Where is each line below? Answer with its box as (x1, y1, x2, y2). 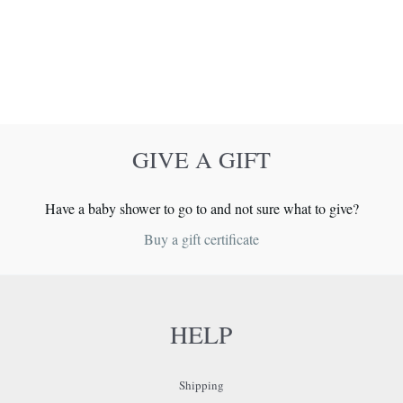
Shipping (178, 377, 224, 394)
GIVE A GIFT (132, 143, 271, 175)
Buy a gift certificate (144, 229, 259, 249)
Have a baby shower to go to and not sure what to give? (44, 199, 359, 219)
